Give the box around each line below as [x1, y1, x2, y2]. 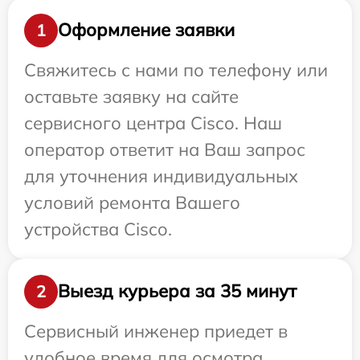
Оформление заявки [58, 18, 235, 41]
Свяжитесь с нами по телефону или [24, 58, 328, 81]
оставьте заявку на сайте [24, 84, 239, 108]
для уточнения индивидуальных [24, 164, 298, 187]
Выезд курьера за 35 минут [58, 280, 297, 302]
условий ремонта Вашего [24, 190, 240, 214]
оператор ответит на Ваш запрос [24, 137, 305, 161]
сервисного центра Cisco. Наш [24, 111, 282, 134]
